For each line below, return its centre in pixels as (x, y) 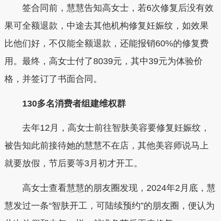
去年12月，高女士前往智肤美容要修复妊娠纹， (107, 128)
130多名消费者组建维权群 (69, 103)
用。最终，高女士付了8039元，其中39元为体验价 (103, 61)
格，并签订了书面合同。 (53, 79)
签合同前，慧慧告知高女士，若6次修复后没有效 (109, 8)
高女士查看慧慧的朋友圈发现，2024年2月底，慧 (110, 188)
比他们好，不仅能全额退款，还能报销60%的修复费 (106, 44)
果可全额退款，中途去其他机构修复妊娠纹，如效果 (106, 26)
